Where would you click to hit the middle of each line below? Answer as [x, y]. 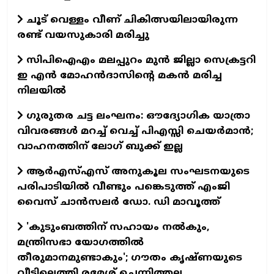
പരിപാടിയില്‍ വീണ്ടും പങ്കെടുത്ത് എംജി [124, 187]
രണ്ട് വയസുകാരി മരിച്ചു [83, 35]
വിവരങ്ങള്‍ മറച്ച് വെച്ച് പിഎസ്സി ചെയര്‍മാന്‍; [135, 131]
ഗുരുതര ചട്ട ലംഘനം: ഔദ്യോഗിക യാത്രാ [137, 116]
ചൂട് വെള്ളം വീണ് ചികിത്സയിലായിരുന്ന [131, 20]
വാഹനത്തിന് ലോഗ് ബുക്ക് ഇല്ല [100, 146]
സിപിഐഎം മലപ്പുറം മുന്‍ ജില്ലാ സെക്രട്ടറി [139, 60]
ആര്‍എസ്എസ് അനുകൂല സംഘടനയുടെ [136, 172]
